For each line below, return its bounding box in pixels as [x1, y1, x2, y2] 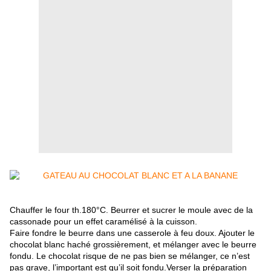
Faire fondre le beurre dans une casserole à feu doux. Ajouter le [10, 228, 255, 238]
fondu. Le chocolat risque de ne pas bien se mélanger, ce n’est [10, 251, 250, 261]
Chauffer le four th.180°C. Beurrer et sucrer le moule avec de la [10, 205, 253, 215]
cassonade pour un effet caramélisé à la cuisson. [10, 217, 197, 227]
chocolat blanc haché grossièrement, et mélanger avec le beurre [10, 240, 256, 250]
